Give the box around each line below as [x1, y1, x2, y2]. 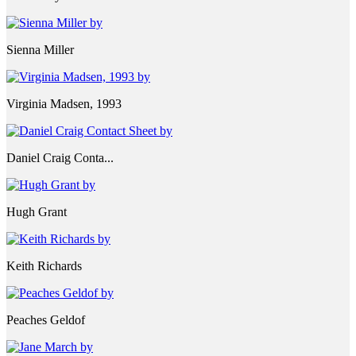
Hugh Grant [6, 205, 67, 219]
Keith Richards [6, 259, 82, 273]
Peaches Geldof [6, 313, 85, 327]
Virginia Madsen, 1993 [6, 97, 122, 111]
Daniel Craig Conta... [6, 151, 114, 165]
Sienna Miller [6, 43, 74, 57]
